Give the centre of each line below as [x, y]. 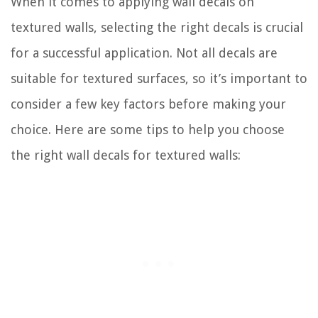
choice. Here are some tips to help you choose [148, 129]
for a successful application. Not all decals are [144, 53]
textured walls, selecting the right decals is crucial [157, 27]
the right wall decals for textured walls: [126, 155]
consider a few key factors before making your [148, 104]
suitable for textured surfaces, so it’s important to [159, 78]
